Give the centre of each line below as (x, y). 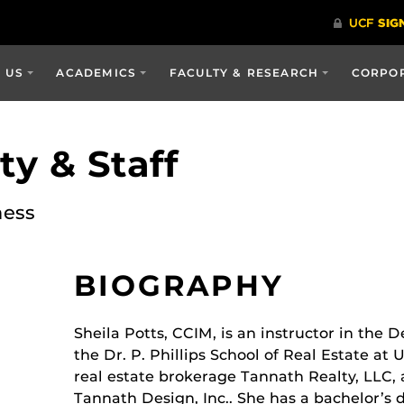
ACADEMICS (96, 73)
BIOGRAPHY (179, 285)
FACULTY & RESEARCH (244, 73)
